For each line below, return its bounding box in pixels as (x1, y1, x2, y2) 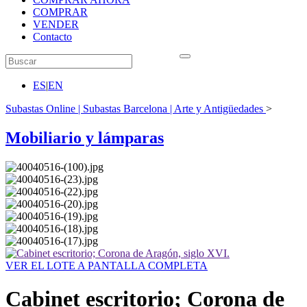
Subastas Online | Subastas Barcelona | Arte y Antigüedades (5, 103, 263, 114)
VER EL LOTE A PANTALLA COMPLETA (5, 259, 208, 271)
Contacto (33, 31, 72, 42)
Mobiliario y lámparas (5, 128, 164, 147)
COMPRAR (33, 6, 88, 18)
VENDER (33, 19, 79, 30)
